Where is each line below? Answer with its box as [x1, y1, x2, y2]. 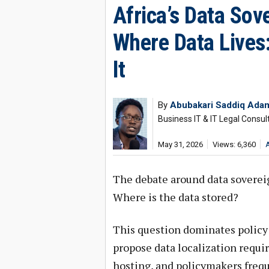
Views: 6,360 [212, 140, 256, 149]
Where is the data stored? [112, 190, 238, 204]
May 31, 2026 [157, 140, 203, 149]
